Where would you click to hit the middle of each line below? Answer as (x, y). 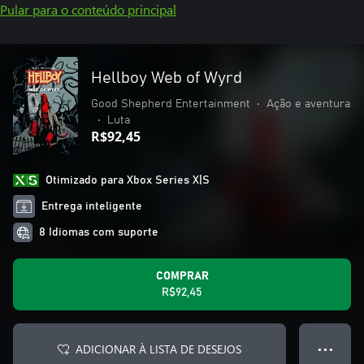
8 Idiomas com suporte (99, 232)
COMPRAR (182, 276)
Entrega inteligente (92, 206)
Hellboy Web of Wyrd (167, 78)
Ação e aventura (308, 104)
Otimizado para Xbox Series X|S (128, 180)
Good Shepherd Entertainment (171, 104)
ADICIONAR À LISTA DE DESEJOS (158, 349)
